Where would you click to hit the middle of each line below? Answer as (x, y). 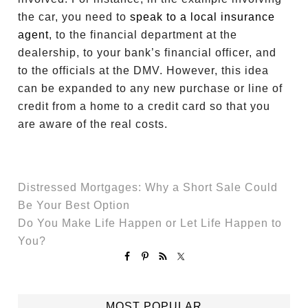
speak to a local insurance (203, 17)
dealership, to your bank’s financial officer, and (147, 53)
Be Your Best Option (74, 205)
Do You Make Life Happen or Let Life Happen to (150, 223)
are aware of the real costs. (95, 124)
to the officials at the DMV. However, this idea (144, 70)
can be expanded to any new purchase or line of (151, 88)
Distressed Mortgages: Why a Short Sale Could (148, 187)
